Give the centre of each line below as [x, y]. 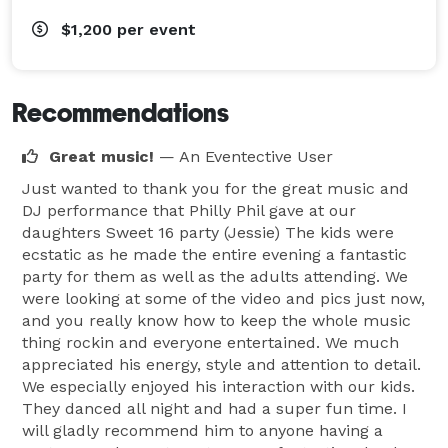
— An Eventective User [246, 156]
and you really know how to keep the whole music [216, 320]
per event [156, 29]
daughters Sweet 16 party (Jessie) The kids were [208, 232]
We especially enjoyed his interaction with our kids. [218, 386]
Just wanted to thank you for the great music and [215, 188]
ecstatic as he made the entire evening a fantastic [214, 254]
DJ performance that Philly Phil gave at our [189, 210]
